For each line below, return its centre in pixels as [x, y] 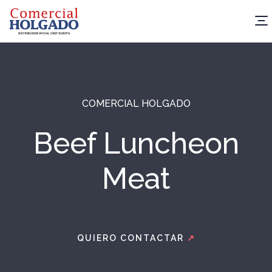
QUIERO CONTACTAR [132, 238]
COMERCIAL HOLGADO [136, 104]
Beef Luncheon [136, 143]
